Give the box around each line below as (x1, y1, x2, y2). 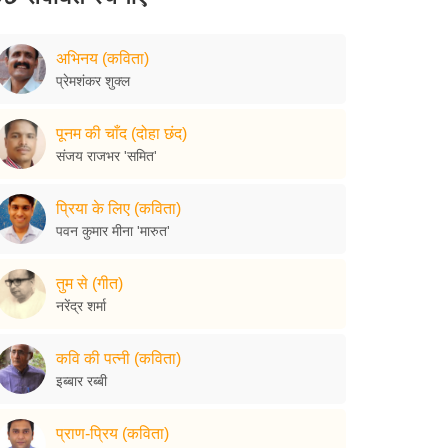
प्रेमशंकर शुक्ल (56, 72, 130, 89)
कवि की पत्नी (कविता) (56, 349, 181, 367)
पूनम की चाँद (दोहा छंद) (56, 124, 187, 142)
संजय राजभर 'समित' (56, 147, 157, 164)
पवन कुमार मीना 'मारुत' (56, 222, 170, 239)
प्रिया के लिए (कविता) (56, 199, 181, 217)
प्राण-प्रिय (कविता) (56, 424, 169, 442)
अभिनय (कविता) (56, 49, 149, 67)
